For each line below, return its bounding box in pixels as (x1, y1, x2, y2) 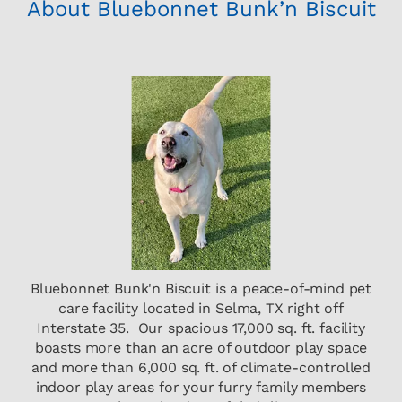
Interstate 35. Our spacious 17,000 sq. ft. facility (37, 319, 365, 337)
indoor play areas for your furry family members (35, 379, 367, 397)
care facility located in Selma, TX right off (58, 300, 344, 318)
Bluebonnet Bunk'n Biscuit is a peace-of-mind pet (30, 280, 372, 298)
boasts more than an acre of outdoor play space (34, 339, 368, 357)
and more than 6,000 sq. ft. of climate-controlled (31, 359, 371, 377)
